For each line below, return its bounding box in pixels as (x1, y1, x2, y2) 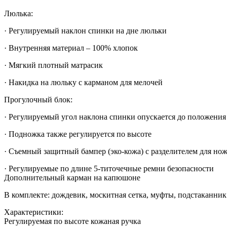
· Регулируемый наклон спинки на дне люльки (4, 26, 167, 35)
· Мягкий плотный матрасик (4, 61, 103, 70)
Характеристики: (4, 208, 63, 217)
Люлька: (4, 9, 33, 18)
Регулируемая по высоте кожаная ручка (4, 217, 141, 226)
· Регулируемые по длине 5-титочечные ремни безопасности (4, 164, 214, 173)
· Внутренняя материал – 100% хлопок (4, 44, 138, 53)
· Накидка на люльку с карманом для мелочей (4, 78, 163, 87)
